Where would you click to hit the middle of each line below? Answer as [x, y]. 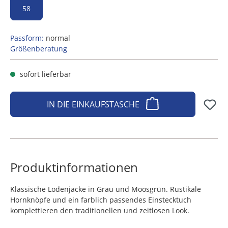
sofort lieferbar [45, 74]
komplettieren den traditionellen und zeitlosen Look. [101, 210]
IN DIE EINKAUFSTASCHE [94, 104]
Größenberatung [39, 49]
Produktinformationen [74, 167]
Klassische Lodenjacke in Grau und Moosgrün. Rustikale [106, 189]
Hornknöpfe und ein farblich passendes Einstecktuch [101, 200]
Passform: [27, 38]
